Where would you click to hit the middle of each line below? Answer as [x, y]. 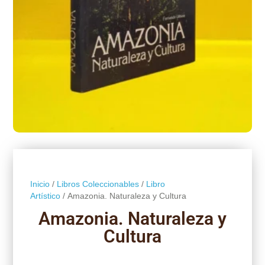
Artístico [45, 195]
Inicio [40, 184]
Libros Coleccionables [98, 184]
